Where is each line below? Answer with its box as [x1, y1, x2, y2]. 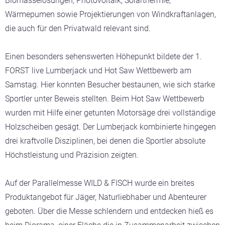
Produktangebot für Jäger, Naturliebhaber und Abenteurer [5, 192, 206, 202]
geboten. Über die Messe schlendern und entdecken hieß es [5, 206, 213, 216]
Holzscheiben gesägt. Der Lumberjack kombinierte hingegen [5, 122, 216, 132]
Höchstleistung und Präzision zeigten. [5, 150, 139, 160]
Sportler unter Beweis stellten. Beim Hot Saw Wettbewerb [5, 94, 204, 103]
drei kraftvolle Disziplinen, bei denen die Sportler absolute [5, 136, 205, 146]
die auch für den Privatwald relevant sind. [5, 24, 153, 33]
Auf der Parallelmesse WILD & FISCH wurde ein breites [5, 178, 194, 188]
